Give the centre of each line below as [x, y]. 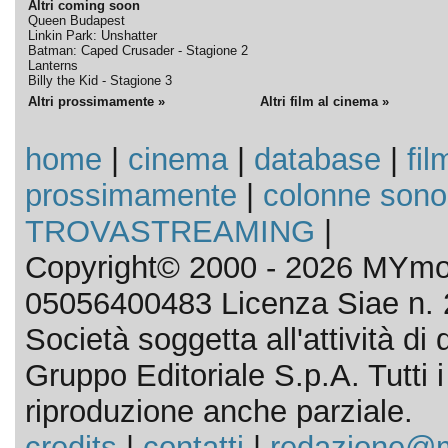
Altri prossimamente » [96, 101]
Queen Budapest [76, 20]
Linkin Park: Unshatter [92, 35]
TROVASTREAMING [169, 231]
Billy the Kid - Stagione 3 [99, 80]
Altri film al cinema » [324, 101]
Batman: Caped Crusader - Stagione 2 [137, 50]
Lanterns [52, 65]
